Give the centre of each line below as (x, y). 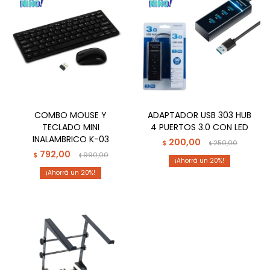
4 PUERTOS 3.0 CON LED (199, 127)
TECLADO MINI (71, 127)
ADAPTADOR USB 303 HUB (199, 115)
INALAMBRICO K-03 (71, 139)
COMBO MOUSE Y (71, 115)
